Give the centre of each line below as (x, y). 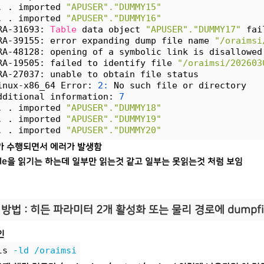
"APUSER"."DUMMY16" (114, 18)
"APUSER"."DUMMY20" (114, 130)
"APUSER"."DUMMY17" (193, 29)
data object (111, 29)
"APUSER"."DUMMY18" (114, 108)
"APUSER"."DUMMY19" (114, 119)
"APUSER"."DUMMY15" (114, 7)
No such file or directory (177, 85)
